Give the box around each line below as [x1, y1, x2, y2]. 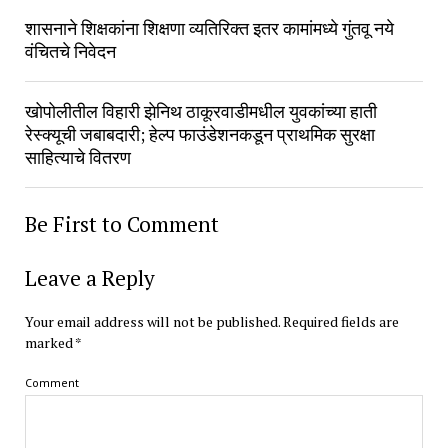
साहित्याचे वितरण [24, 145, 131, 170]
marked [24, 333, 75, 353]
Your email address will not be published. [24, 312, 280, 332]
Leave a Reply [24, 264, 155, 293]
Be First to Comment [24, 210, 219, 239]
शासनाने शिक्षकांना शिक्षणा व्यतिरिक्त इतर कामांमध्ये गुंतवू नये [24, 16, 394, 41]
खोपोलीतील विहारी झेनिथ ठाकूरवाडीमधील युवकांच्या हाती [24, 99, 377, 124]
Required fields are [282, 312, 399, 332]
